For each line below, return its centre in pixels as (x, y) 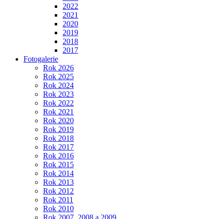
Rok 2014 (58, 173)
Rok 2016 (58, 156)
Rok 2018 (58, 138)
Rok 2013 (58, 182)
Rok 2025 (58, 77)
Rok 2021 (58, 112)
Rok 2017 (58, 147)
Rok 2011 (58, 200)
